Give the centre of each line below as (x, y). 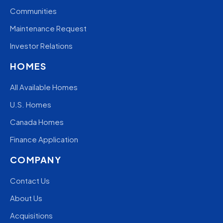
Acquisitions (31, 216)
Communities (33, 11)
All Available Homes (44, 87)
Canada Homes (37, 122)
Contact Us (30, 181)
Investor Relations (41, 46)
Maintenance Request (48, 28)
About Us (26, 198)
